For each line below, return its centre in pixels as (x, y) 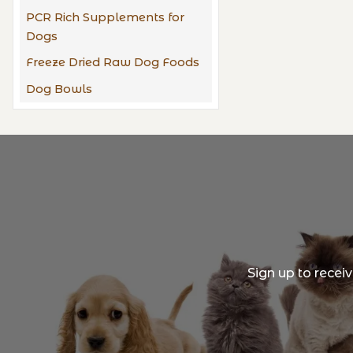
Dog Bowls (59, 89)
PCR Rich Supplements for (105, 17)
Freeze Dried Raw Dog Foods (113, 63)
